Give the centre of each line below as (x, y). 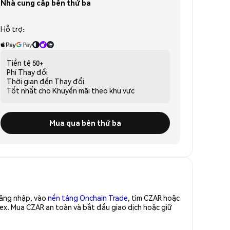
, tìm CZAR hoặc (154, 197)
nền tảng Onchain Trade (88, 197)
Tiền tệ (19, 62)
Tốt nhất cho (29, 90)
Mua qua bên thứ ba (85, 122)
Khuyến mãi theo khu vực (93, 90)
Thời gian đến (30, 81)
